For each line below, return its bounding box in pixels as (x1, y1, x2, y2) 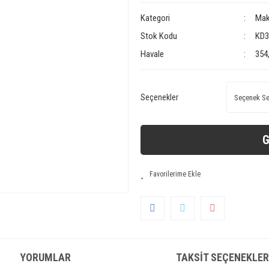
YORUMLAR (20, 250, 71, 264)
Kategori (140, 13, 170, 23)
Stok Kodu (140, 31, 177, 41)
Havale (140, 49, 164, 59)
